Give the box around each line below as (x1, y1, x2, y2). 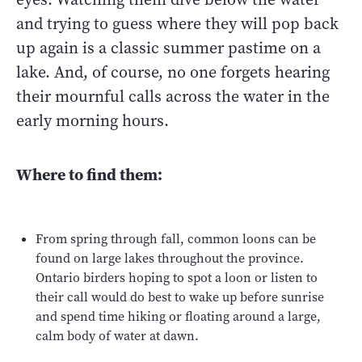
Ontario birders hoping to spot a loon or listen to (36, 269, 318, 287)
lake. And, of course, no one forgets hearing (16, 61, 330, 84)
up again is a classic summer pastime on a (16, 37, 321, 60)
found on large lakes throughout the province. (36, 250, 304, 267)
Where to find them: (16, 163, 162, 187)
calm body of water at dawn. (36, 327, 199, 345)
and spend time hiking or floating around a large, (36, 308, 321, 326)
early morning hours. (16, 110, 169, 133)
